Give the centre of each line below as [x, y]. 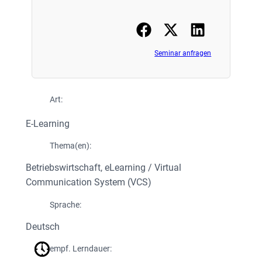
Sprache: [66, 204]
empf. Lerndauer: [81, 249]
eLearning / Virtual [143, 168]
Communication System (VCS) [88, 182]
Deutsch [42, 226]
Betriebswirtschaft [63, 168]
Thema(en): [71, 146]
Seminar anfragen [183, 54]
